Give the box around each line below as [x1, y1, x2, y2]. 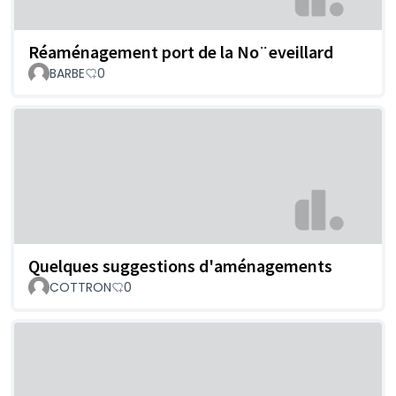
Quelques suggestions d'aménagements [28, 255, 332, 278]
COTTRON [49, 278, 111, 297]
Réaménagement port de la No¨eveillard [28, 40, 333, 63]
